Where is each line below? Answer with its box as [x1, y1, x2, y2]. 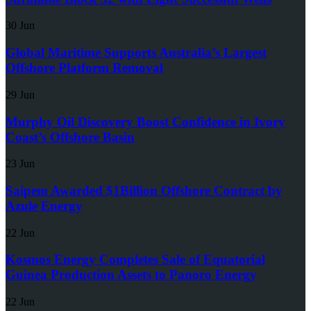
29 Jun [6, 88, 35, 101]
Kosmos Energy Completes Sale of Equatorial [6, 252, 265, 267]
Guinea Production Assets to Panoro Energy [6, 267, 257, 283]
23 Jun [6, 158, 35, 170]
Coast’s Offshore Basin [6, 129, 135, 144]
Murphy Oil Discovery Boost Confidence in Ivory [6, 114, 285, 129]
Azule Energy [6, 198, 83, 213]
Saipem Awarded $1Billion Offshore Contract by [6, 183, 283, 198]
